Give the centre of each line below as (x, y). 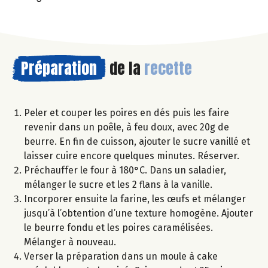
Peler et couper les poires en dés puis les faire (127, 113)
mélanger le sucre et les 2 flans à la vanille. (118, 185)
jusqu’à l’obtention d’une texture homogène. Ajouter (138, 214)
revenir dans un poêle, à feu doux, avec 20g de (127, 127)
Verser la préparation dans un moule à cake (121, 257)
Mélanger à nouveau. (70, 242)
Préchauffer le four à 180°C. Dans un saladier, (125, 170)
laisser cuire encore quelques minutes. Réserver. (132, 156)
